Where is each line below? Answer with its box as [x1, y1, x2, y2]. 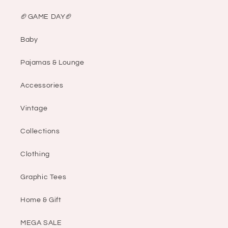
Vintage [20, 105, 48, 112]
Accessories [20, 82, 64, 90]
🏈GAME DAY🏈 [20, 13, 73, 21]
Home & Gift [20, 196, 62, 204]
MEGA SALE [20, 219, 62, 227]
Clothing [20, 151, 50, 158]
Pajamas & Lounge [20, 59, 84, 67]
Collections [20, 128, 60, 135]
